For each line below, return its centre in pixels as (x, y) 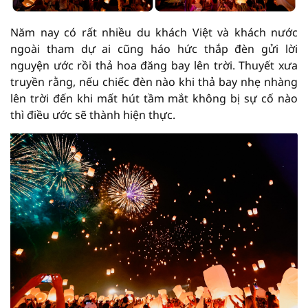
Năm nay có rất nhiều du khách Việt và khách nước (154, 32)
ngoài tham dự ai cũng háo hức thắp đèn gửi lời (154, 48)
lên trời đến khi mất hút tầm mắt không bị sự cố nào (154, 98)
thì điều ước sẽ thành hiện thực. (93, 114)
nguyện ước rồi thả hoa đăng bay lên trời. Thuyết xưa (154, 65)
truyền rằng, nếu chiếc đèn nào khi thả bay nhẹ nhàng (154, 81)
